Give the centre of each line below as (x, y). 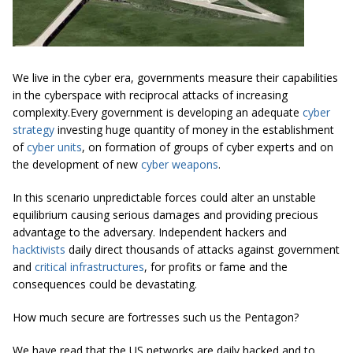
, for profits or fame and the (216, 266)
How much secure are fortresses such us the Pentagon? (156, 317)
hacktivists (39, 249)
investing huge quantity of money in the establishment (194, 129)
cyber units (54, 147)
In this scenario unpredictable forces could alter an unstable (164, 197)
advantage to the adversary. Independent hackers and (150, 232)
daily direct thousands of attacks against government (203, 249)
